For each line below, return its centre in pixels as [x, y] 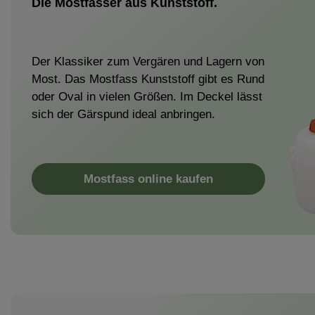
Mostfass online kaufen [148, 179]
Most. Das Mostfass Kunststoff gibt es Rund [148, 79]
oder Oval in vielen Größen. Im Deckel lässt [147, 96]
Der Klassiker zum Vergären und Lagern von [148, 61]
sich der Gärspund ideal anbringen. [123, 114]
